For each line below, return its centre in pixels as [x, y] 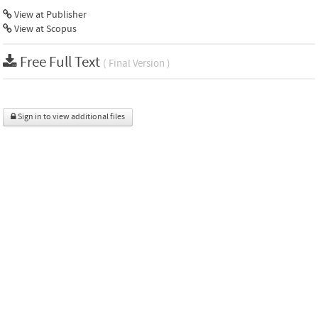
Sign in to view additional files [71, 116]
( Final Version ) [137, 63]
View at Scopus [44, 29]
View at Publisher [49, 15]
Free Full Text [61, 62]
